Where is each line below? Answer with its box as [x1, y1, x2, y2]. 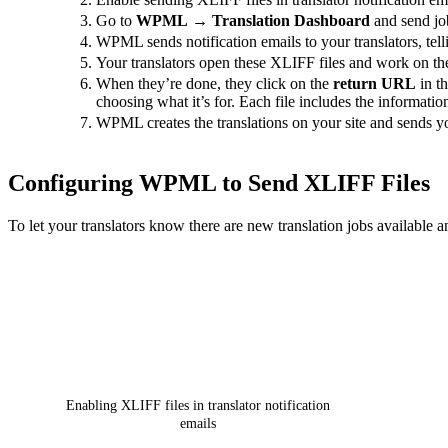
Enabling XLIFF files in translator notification [66, 397, 330, 414]
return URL [333, 74, 416, 92]
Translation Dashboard [212, 11, 370, 29]
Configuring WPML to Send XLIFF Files [8, 170, 430, 197]
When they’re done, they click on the [96, 74, 333, 92]
